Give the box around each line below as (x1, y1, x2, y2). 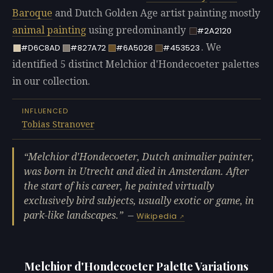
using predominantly (86, 24, 188, 37)
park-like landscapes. (24, 210, 119, 222)
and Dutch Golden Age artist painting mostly (52, 7, 260, 19)
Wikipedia (136, 211, 177, 222)
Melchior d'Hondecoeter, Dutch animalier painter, (28, 151, 254, 163)
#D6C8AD (20, 42, 60, 54)
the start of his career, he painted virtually (24, 180, 214, 193)
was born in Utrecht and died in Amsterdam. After (24, 166, 249, 178)
